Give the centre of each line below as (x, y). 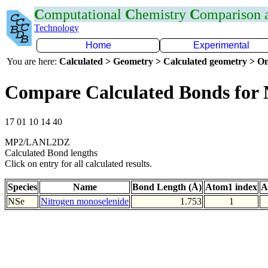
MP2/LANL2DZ (37, 142)
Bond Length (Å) (167, 187)
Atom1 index (231, 187)
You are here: (33, 61)
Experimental (221, 45)
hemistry (162, 14)
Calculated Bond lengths (51, 153)
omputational (85, 14)
